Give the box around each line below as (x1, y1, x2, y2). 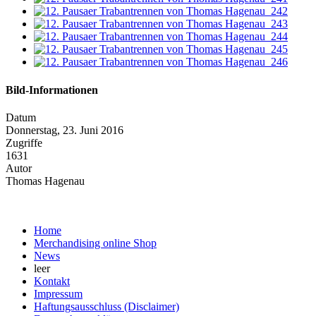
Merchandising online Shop (34, 236, 157, 249)
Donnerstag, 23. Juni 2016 (6, 123, 123, 136)
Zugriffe (6, 136, 42, 149)
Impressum (34, 287, 83, 300)
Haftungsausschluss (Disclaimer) (34, 300, 179, 312)
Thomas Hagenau (6, 174, 85, 187)
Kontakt (34, 274, 70, 287)
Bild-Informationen (6, 83, 98, 96)
